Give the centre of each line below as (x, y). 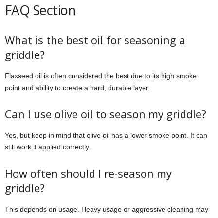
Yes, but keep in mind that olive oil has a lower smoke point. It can (106, 135)
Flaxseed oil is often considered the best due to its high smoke (101, 76)
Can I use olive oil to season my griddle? (106, 114)
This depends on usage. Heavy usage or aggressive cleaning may (107, 209)
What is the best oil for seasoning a (95, 40)
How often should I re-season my (88, 173)
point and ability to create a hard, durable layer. (77, 87)
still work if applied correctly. (48, 147)
